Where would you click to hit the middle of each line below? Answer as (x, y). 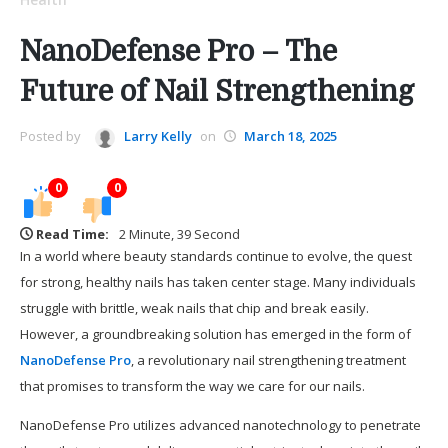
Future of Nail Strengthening (217, 92)
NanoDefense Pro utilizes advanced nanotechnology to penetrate (220, 424)
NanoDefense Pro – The (178, 52)
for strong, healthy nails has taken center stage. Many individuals (218, 281)
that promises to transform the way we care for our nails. (192, 385)
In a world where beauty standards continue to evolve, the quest (216, 255)
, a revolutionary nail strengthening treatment (268, 359)
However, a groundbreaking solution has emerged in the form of (215, 333)
